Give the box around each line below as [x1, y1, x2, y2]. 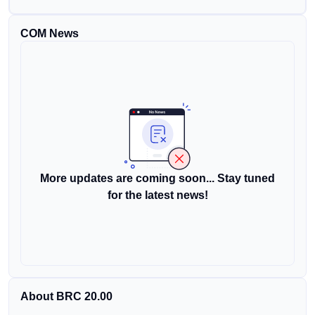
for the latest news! [107, 189, 208, 201]
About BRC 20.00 [20, 290, 112, 302]
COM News [20, 27, 79, 39]
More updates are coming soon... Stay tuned [40, 172, 275, 184]
